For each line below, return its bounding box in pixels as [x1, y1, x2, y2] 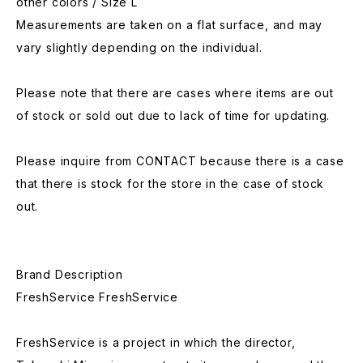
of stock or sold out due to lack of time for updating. [16, 109, 331, 122]
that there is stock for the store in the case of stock [16, 177, 325, 190]
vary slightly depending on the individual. [16, 41, 263, 54]
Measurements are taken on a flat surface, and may [16, 18, 323, 32]
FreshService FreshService [16, 290, 178, 304]
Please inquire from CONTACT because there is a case [16, 154, 344, 168]
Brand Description [16, 267, 123, 281]
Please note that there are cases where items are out [16, 86, 334, 100]
